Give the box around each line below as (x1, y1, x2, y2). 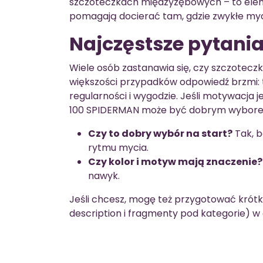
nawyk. (88, 169, 120, 183)
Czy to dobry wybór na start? (88, 127, 232, 140)
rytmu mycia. (88, 141, 149, 154)
